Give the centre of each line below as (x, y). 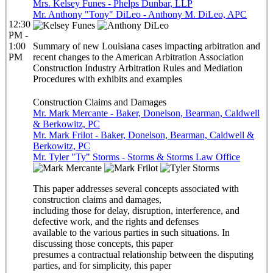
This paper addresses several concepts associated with (136, 189)
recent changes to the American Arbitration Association (138, 57)
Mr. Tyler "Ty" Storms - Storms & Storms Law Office (136, 157)
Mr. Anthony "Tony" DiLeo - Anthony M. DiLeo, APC (140, 14)
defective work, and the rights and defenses (116, 222)
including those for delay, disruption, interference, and (136, 211)
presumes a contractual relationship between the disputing (143, 254)
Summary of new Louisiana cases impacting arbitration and (147, 46)
